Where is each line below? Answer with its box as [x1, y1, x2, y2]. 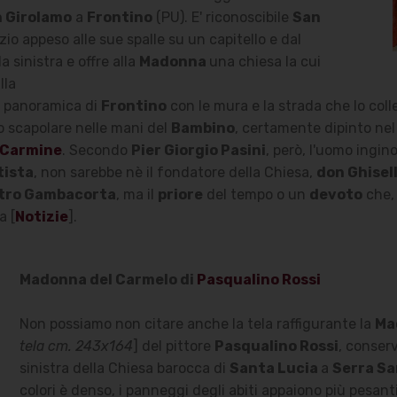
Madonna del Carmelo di [19, 271, 197, 288]
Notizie [14, 208, 68, 225]
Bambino [170, 120, 235, 136]
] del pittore [132, 338, 214, 354]
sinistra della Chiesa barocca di [19, 360, 230, 377]
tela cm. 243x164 [19, 338, 133, 354]
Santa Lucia [229, 360, 321, 377]
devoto [308, 186, 362, 203]
